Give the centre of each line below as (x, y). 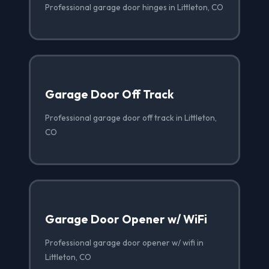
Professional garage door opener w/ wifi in (124, 242)
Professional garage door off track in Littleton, (131, 117)
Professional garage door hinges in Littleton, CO (134, 7)
